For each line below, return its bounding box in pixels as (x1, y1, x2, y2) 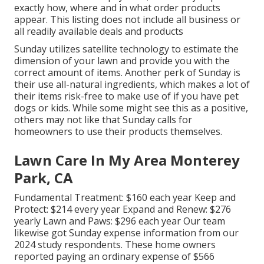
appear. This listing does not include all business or (14, 13, 240, 27)
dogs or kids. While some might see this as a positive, (14, 101, 248, 115)
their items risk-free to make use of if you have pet (14, 90, 239, 103)
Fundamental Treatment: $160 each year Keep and (14, 191, 236, 204)
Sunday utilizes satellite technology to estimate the (14, 42, 239, 56)
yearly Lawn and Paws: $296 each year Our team (14, 214, 225, 228)
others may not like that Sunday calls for (14, 113, 192, 127)
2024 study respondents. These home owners (14, 238, 216, 252)
